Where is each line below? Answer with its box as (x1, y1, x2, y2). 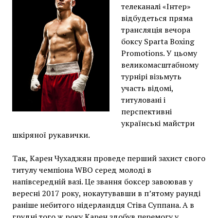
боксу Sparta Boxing (121, 36, 194, 47)
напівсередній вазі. (12, 176, 85, 187)
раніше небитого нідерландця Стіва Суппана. (12, 199, 182, 210)
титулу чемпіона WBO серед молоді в (12, 164, 151, 175)
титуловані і (121, 94, 165, 105)
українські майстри (121, 117, 195, 128)
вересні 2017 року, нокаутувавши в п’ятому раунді (12, 187, 200, 199)
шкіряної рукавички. (12, 129, 90, 140)
